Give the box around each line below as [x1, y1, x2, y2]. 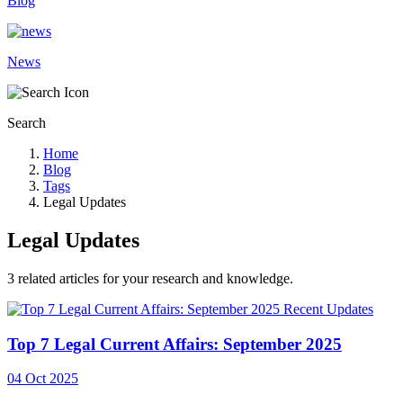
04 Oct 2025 [7, 371, 78, 387]
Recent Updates [283, 300, 373, 317]
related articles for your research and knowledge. [14, 270, 293, 286]
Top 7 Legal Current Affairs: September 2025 [7, 334, 342, 354]
